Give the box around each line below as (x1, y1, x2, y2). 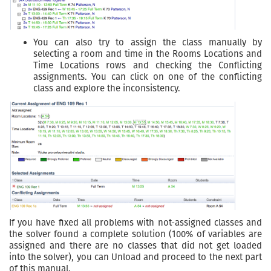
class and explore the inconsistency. (33, 82, 180, 94)
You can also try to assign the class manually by (33, 36, 262, 48)
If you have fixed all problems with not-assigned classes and (9, 217, 262, 229)
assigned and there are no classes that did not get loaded (9, 240, 262, 252)
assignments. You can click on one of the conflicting (33, 71, 262, 82)
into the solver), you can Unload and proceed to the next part (9, 252, 262, 263)
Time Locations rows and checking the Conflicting (33, 59, 262, 71)
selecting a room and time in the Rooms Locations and (33, 48, 262, 59)
